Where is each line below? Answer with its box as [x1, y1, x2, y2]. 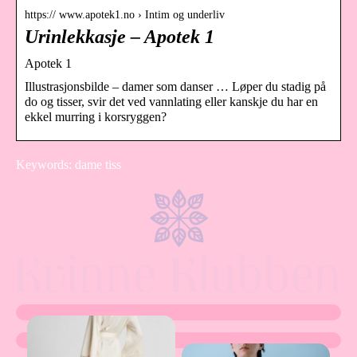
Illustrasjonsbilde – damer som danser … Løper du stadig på [25, 79, 326, 93]
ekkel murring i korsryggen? [25, 109, 167, 124]
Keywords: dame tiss [16, 157, 121, 171]
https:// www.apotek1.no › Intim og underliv [25, 8, 225, 21]
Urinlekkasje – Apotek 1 [25, 25, 214, 47]
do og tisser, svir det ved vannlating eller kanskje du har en [25, 94, 318, 108]
